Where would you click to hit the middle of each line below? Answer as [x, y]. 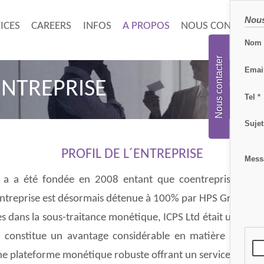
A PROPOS [146, 26]
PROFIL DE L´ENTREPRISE [132, 155]
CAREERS [52, 26]
